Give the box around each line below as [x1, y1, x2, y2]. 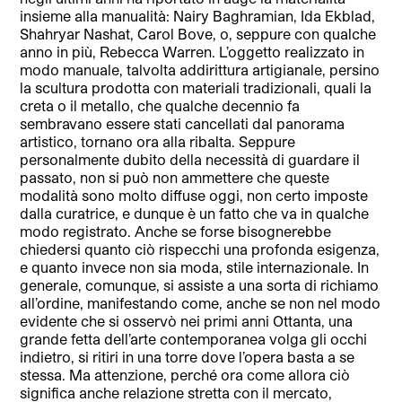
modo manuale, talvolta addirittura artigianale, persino [20, 60, 380, 78]
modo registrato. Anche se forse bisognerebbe [20, 222, 332, 240]
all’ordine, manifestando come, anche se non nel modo [20, 293, 381, 311]
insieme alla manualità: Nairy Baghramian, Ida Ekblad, [20, 6, 376, 24]
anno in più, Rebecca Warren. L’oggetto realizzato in [20, 42, 365, 60]
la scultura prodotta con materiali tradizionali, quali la [20, 78, 372, 96]
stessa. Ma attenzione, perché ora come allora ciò [20, 365, 351, 383]
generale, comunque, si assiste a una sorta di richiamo [20, 275, 380, 293]
